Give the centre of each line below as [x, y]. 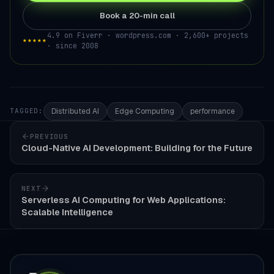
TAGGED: [27, 111]
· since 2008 [73, 45]
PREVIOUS [50, 136]
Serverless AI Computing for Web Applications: [124, 199]
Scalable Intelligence [67, 212]
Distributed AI [76, 111]
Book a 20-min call [137, 16]
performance [213, 111]
